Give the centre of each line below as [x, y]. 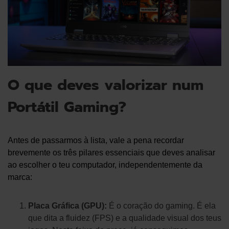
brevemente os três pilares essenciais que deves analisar [111, 153]
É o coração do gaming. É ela [161, 206]
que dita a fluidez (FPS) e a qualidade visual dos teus [125, 218]
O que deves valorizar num [106, 85]
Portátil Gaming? [67, 107]
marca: [20, 177]
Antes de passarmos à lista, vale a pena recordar [96, 141]
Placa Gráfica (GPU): [67, 206]
